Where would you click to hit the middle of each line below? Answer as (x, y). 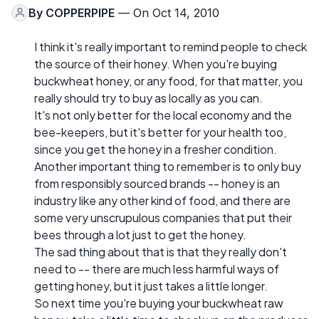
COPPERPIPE (80, 12)
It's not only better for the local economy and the (163, 115)
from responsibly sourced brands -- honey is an (157, 183)
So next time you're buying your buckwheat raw (159, 303)
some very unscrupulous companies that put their (163, 217)
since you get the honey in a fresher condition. (156, 149)
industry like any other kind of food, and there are (162, 200)
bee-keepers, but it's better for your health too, (160, 132)
